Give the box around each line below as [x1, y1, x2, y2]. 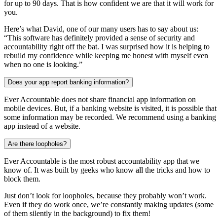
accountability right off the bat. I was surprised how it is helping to [4, 42, 210, 51]
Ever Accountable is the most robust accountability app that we [4, 156, 199, 165]
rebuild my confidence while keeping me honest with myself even [4, 51, 208, 60]
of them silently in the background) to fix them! [4, 209, 150, 218]
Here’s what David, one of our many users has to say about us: [4, 24, 198, 33]
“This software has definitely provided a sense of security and [4, 33, 195, 42]
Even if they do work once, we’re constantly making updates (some [4, 200, 214, 209]
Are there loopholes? [8, 140, 67, 147]
